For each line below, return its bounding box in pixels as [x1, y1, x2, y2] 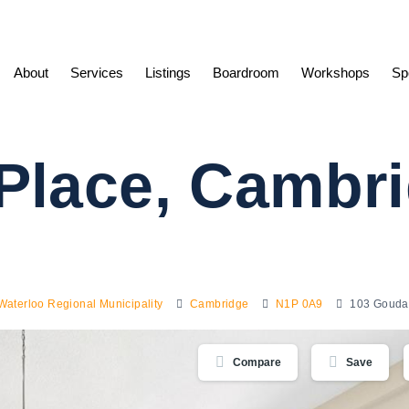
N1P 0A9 [276, 297, 323, 310]
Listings [144, 65, 191, 81]
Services [69, 65, 123, 81]
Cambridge [190, 297, 249, 310]
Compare [232, 355, 281, 369]
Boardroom [212, 65, 279, 81]
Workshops [300, 65, 370, 81]
